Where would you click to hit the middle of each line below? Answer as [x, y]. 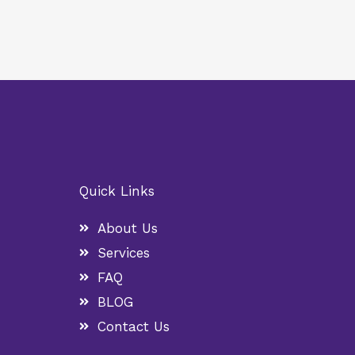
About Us [127, 228]
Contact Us [133, 326]
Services [123, 252]
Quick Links [117, 191]
